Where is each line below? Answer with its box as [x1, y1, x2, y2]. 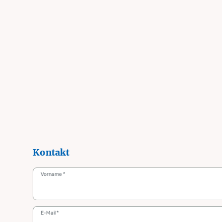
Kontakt [32, 147, 69, 158]
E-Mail [40, 209, 57, 216]
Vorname [40, 170, 63, 177]
